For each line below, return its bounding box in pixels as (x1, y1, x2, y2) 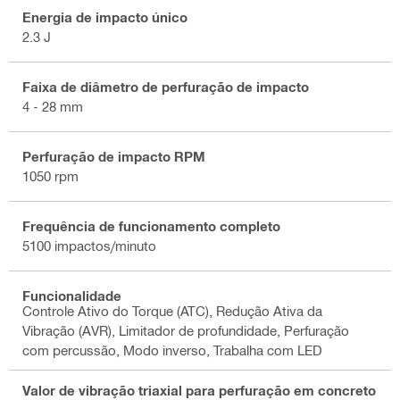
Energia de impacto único (22, 9, 187, 26)
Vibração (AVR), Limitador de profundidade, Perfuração (22, 321, 349, 338)
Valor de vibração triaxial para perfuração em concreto (22, 381, 376, 398)
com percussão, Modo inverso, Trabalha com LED (22, 341, 322, 358)
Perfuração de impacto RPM (22, 148, 205, 165)
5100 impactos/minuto (22, 237, 156, 254)
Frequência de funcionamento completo (22, 218, 280, 235)
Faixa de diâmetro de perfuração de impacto (22, 79, 309, 96)
